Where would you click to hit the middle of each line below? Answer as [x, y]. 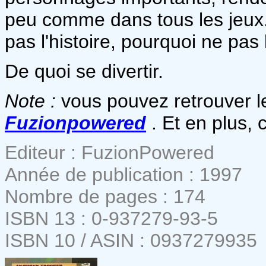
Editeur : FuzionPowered [110, 152]
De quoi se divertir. [84, 71]
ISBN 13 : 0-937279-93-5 [111, 218]
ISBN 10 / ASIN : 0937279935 [131, 240]
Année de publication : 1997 [123, 174]
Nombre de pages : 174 [105, 196]
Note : [30, 101]
